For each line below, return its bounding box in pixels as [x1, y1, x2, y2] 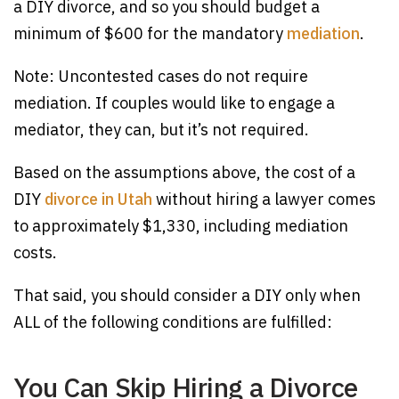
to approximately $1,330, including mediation [13, 216, 348, 236]
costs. [13, 242, 57, 263]
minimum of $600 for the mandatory [13, 23, 287, 44]
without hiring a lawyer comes [152, 189, 376, 209]
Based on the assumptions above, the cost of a [13, 162, 355, 183]
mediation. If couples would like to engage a [13, 93, 335, 113]
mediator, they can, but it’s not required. [13, 119, 309, 140]
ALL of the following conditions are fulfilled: [13, 312, 332, 332]
